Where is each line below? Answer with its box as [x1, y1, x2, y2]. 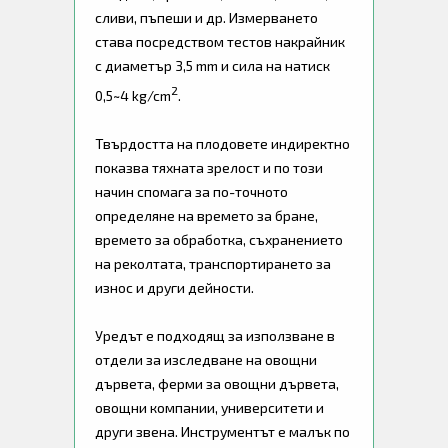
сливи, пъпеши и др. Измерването [95, 9, 318, 26]
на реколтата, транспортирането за [95, 254, 331, 272]
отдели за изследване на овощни [95, 350, 317, 368]
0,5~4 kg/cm [95, 86, 171, 104]
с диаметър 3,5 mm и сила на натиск [95, 57, 330, 74]
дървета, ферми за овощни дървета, [95, 374, 339, 392]
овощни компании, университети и [95, 398, 324, 416]
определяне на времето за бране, [95, 206, 318, 224]
